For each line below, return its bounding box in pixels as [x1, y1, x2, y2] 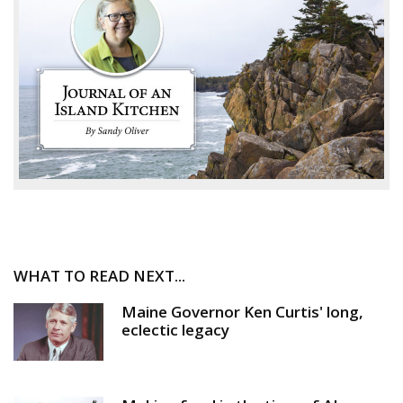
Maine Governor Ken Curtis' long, [121, 301, 363, 323]
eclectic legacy [121, 319, 229, 341]
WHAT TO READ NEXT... [13, 265, 185, 287]
